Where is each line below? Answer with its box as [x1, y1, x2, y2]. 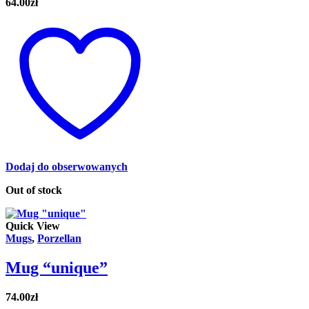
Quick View [6, 220, 60, 232]
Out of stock [6, 184, 62, 197]
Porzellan [37, 232, 81, 245]
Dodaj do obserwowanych [6, 161, 128, 173]
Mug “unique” [6, 259, 108, 277]
